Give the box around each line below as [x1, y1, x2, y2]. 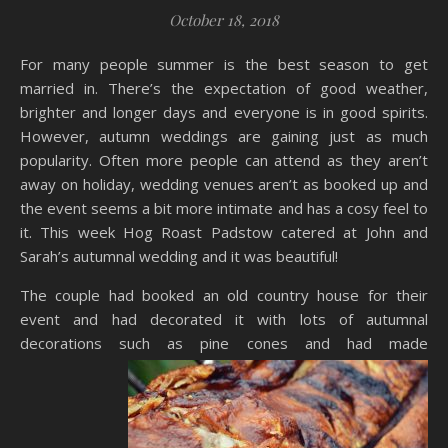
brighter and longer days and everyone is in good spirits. [20, 102, 428, 122]
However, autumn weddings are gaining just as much [20, 126, 428, 146]
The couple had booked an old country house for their [20, 285, 428, 305]
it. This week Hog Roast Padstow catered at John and [20, 222, 428, 242]
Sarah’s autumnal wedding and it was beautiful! [20, 246, 338, 266]
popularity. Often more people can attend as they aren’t [20, 150, 428, 170]
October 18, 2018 [169, 10, 279, 30]
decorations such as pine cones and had [20, 333, 389, 353]
